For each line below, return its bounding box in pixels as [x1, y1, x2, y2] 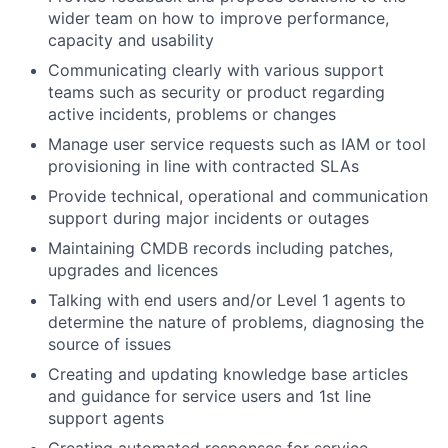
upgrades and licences [48, 259, 218, 280]
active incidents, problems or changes [48, 103, 336, 124]
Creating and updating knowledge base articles [48, 363, 408, 384]
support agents [48, 407, 164, 428]
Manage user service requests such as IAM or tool [48, 133, 426, 154]
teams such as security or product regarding [48, 81, 385, 102]
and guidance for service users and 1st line [48, 385, 371, 406]
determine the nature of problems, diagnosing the [48, 311, 424, 332]
